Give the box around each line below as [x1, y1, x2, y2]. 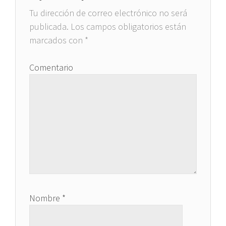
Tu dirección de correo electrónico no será [29, 7, 187, 19]
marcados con [29, 34, 85, 46]
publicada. [29, 21, 69, 33]
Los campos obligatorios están [69, 21, 186, 33]
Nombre [29, 192, 62, 204]
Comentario [29, 62, 73, 74]
